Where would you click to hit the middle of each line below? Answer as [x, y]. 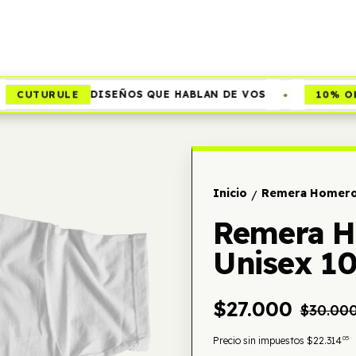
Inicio [230, 193]
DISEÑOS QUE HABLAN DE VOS [161, 94]
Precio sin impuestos [259, 341]
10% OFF [325, 94]
